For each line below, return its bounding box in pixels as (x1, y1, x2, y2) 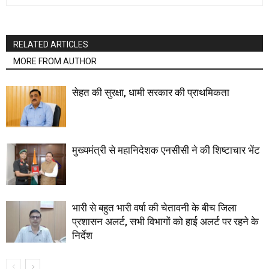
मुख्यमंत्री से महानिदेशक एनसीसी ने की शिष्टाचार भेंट (72, 144, 260, 156)
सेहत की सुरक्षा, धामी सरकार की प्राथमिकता (72, 86, 229, 98)
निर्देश (72, 229, 92, 241)
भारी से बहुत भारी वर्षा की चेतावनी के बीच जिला (72, 202, 237, 214)
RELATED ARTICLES (13, 40, 88, 49)
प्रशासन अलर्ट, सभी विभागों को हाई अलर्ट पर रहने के (72, 216, 259, 228)
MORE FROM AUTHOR (13, 56, 97, 66)
